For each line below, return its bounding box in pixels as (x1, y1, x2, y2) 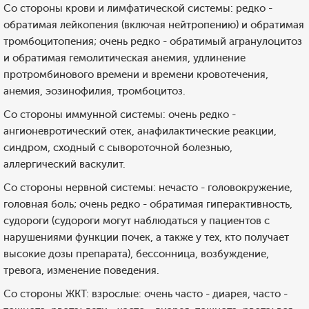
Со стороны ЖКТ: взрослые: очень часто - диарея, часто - (3, 288, 288, 300)
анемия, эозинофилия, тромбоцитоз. (3, 85, 186, 97)
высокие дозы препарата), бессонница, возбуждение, (3, 248, 269, 260)
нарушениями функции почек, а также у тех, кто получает (3, 231, 289, 243)
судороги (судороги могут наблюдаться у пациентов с (3, 215, 270, 227)
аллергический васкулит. (3, 158, 126, 170)
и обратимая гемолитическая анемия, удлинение (3, 52, 246, 64)
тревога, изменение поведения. (3, 264, 159, 277)
